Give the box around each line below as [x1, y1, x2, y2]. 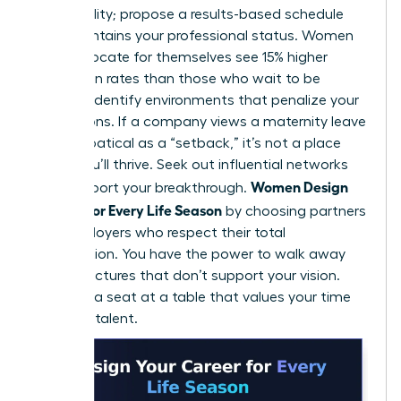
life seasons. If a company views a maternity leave [33, 115, 366, 130]
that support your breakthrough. [33, 181, 251, 196]
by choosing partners [222, 204, 366, 219]
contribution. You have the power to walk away [33, 247, 346, 262]
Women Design [251, 177, 348, 196]
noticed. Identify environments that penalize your [33, 93, 359, 108]
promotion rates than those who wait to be [33, 72, 320, 87]
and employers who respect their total [33, 226, 286, 241]
